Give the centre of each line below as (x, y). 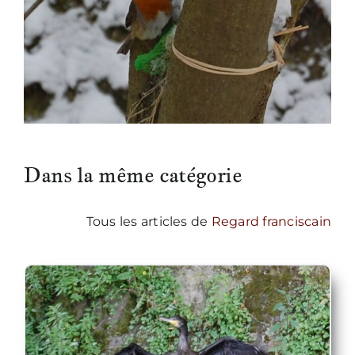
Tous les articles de (149, 221)
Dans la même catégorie (133, 174)
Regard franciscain (271, 221)
